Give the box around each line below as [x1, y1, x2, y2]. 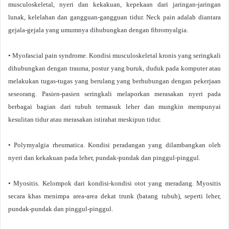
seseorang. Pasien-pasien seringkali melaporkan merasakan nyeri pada [8, 90, 221, 98]
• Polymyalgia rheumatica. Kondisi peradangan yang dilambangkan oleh [8, 141, 221, 149]
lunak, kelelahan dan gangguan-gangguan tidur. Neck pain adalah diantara [8, 13, 221, 21]
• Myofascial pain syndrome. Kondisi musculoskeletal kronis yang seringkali [8, 52, 221, 59]
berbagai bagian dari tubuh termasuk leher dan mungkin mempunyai [8, 103, 221, 110]
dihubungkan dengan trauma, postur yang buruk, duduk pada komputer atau [8, 64, 221, 72]
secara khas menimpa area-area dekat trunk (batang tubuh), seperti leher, [8, 192, 221, 200]
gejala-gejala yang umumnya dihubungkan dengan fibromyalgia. [8, 26, 188, 34]
